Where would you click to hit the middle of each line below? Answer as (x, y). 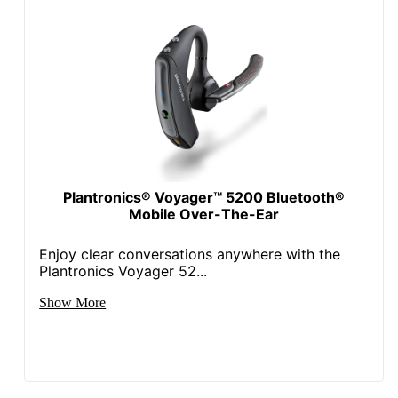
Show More (73, 302)
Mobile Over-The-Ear (204, 214)
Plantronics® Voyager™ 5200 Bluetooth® (204, 197)
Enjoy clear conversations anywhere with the (190, 254)
